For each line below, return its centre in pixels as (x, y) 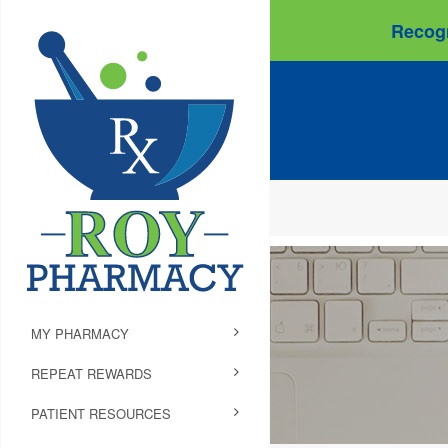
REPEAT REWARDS (91, 373)
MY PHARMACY (80, 333)
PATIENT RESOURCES (101, 413)
